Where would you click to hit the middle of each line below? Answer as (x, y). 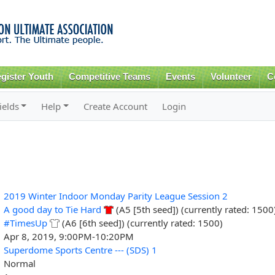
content (112, 34)
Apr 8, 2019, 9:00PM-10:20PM (68, 236)
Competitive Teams (110, 77)
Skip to (111, 7)
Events (181, 77)
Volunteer (231, 77)
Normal (19, 263)
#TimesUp (25, 223)
